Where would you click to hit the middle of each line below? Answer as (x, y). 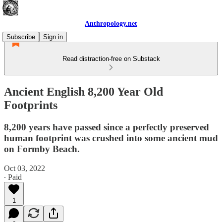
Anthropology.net (111, 24)
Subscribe (21, 37)
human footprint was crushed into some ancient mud (111, 138)
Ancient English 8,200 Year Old (83, 91)
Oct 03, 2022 (25, 168)
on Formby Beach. (42, 149)
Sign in (53, 37)
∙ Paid (13, 177)
